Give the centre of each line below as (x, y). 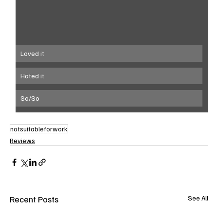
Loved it (32, 53)
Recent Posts (34, 199)
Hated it (32, 76)
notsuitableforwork (39, 129)
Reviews (22, 140)
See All (198, 198)
